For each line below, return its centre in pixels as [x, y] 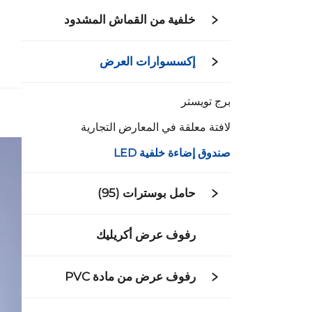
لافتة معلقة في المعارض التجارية [156, 127]
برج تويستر [206, 101]
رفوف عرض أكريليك [146, 235]
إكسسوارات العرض [148, 61]
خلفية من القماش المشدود [130, 19]
